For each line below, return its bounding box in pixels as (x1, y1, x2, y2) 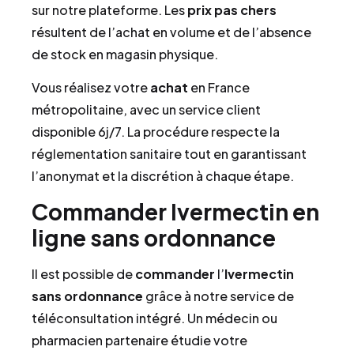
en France (188, 78, 250, 96)
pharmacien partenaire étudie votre (32, 332, 247, 349)
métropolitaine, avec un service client (32, 100, 261, 118)
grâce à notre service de (143, 288, 294, 305)
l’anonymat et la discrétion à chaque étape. (32, 167, 294, 184)
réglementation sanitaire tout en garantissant (32, 145, 307, 162)
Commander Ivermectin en (32, 198, 319, 226)
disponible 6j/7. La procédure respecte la (32, 122, 280, 140)
